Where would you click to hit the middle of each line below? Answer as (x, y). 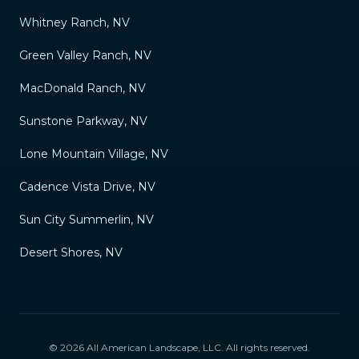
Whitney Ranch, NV (75, 22)
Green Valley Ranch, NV (85, 55)
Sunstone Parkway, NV (83, 121)
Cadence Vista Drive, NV (87, 186)
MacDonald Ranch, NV (83, 88)
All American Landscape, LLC (154, 347)
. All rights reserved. (266, 347)
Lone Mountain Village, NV (94, 153)
